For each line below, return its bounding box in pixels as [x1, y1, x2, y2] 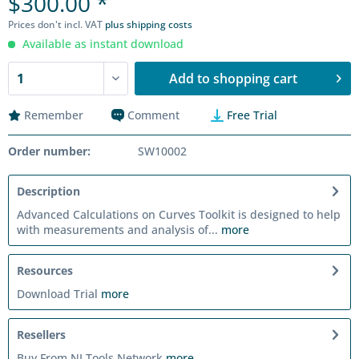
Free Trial [224, 107, 277, 123]
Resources [17, 263, 73, 278]
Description [17, 184, 80, 199]
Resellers [17, 327, 66, 342]
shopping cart [213, 70, 298, 87]
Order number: [8, 143, 91, 159]
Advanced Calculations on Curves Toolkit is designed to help [17, 207, 341, 222]
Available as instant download [19, 36, 184, 51]
